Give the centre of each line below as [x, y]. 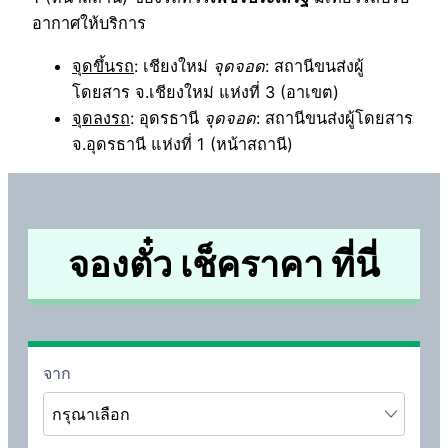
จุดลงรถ [101, 117]
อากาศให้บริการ [89, 23]
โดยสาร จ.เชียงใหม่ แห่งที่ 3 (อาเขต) [205, 91]
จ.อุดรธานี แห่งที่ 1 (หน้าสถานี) [182, 143]
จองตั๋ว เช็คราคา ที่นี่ [224, 263]
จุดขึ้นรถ [103, 65]
